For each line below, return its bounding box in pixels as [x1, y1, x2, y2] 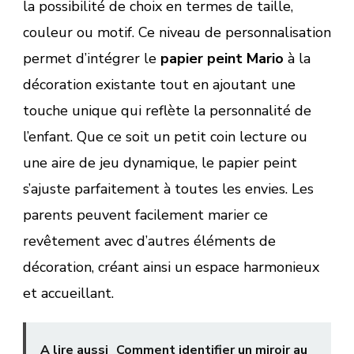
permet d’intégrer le [23, 49, 160, 69]
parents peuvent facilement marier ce [23, 205, 268, 225]
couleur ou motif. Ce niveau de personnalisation [23, 23, 331, 43]
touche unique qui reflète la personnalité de [23, 101, 311, 121]
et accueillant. [23, 284, 114, 303]
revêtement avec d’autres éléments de [23, 232, 276, 251]
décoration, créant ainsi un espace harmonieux [23, 258, 319, 277]
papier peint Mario [160, 49, 284, 69]
